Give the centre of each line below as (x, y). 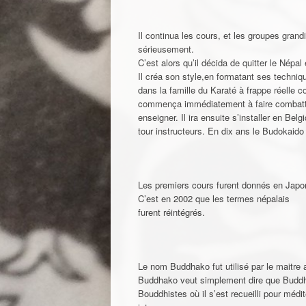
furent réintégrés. (171, 212)
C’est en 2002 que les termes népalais (214, 198)
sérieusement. (166, 48)
